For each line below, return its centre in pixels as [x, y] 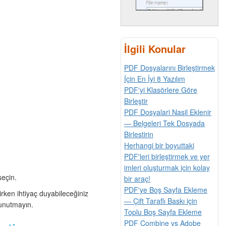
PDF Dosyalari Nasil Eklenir [167, 112]
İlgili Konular [155, 48]
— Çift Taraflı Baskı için [160, 201]
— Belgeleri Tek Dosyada [164, 123]
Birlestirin [138, 134]
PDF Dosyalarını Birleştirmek [169, 67]
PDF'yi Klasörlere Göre [160, 90]
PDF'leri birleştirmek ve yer [167, 156]
